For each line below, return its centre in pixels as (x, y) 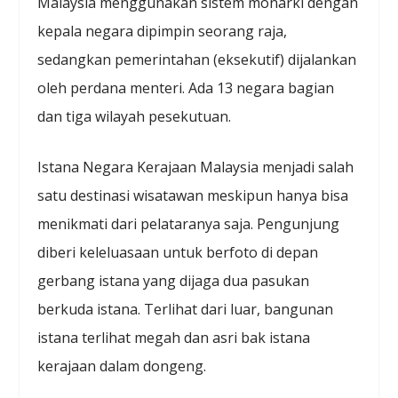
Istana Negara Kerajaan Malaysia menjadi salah (196, 167)
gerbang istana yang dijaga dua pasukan (174, 281)
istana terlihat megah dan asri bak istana (174, 338)
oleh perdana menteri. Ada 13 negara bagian (186, 88)
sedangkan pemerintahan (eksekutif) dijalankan (197, 59)
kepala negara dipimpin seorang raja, (163, 31)
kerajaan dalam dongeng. (122, 366)
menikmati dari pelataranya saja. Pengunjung (189, 224)
